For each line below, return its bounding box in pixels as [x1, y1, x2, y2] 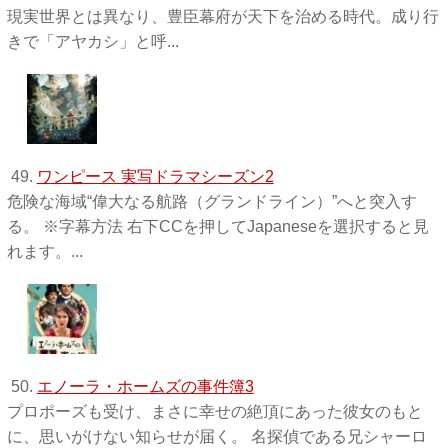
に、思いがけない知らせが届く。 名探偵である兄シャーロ [6, 427, 427, 445]
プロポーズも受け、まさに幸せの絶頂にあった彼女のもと [6, 402, 423, 420]
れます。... [6, 242, 83, 260]
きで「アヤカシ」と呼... [6, 32, 179, 50]
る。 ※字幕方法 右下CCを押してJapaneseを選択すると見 [6, 217, 429, 235]
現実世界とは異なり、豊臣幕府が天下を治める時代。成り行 [6, 7, 439, 25]
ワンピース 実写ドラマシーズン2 [36, 167, 274, 185]
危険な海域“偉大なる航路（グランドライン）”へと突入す [6, 192, 417, 210]
